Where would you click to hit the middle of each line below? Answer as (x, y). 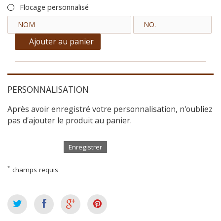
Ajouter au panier (61, 41)
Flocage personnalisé (54, 7)
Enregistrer (85, 147)
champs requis (34, 169)
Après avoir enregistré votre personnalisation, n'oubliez (110, 109)
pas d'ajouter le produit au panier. (70, 121)
